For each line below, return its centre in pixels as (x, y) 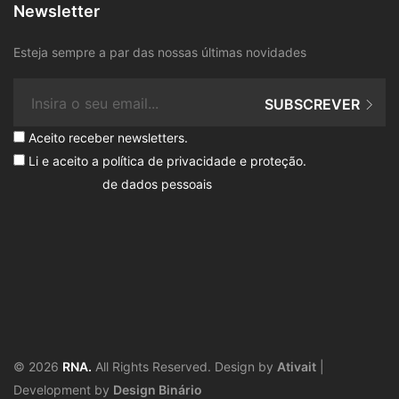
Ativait (297, 367)
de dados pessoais (157, 184)
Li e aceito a (64, 161)
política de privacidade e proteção (203, 161)
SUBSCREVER (314, 104)
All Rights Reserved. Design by (184, 367)
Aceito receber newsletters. (106, 138)
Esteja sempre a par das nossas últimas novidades (160, 53)
